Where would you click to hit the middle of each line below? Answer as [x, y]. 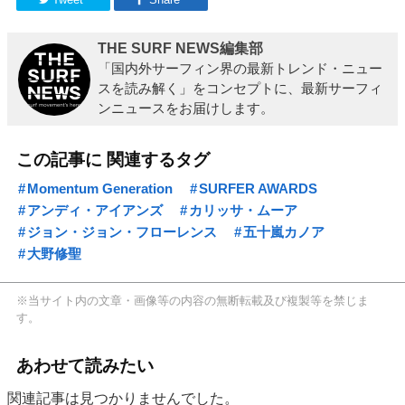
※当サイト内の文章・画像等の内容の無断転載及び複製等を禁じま [193, 300]
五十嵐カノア [284, 231]
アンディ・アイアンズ [95, 210]
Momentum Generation [100, 188]
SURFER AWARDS [258, 188]
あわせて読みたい [85, 365]
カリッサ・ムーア [243, 210]
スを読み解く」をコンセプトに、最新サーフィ [240, 89]
